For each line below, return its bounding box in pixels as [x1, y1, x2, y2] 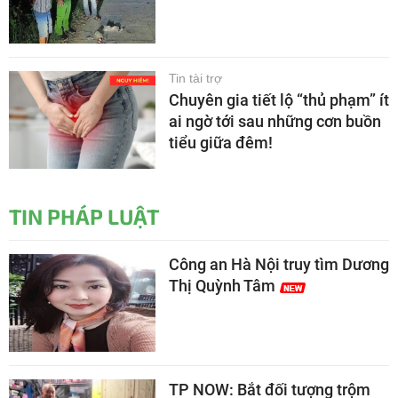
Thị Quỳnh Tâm [169, 275, 275, 295]
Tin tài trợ [169, 70, 222, 85]
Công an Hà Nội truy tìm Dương [169, 254, 389, 274]
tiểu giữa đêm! [169, 132, 273, 152]
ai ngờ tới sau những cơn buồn [169, 111, 381, 131]
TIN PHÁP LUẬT [9, 203, 159, 229]
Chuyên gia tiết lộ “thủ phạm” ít [169, 90, 389, 109]
